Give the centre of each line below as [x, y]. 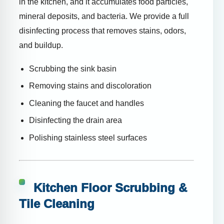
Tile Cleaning [57, 203]
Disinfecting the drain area [75, 120]
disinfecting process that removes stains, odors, [102, 31]
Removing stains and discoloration [90, 86]
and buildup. [41, 45]
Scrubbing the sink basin [73, 68]
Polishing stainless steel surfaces [88, 138]
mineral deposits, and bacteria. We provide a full [104, 16]
